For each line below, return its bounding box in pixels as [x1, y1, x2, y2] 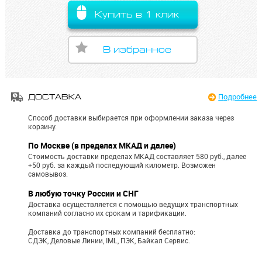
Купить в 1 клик [95, 10, 180, 20]
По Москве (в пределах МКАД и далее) [28, 140, 177, 151]
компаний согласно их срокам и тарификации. [28, 208, 187, 218]
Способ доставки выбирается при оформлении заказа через [28, 113, 235, 122]
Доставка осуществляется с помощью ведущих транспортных [28, 199, 239, 209]
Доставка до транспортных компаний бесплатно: [28, 227, 196, 237]
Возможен [181, 161, 216, 170]
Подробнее [223, 91, 257, 101]
